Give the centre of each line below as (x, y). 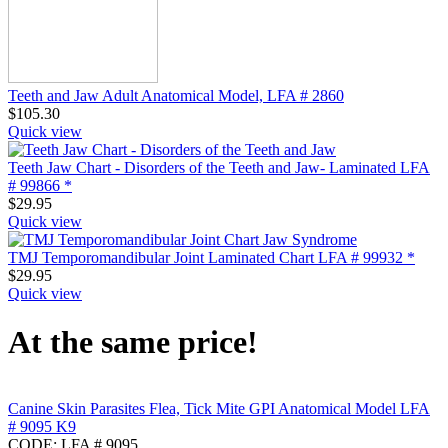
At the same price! (133, 341)
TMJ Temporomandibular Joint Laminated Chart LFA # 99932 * (211, 257)
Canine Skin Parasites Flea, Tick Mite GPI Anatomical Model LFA (219, 409)
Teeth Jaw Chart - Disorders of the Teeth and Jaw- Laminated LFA (219, 167)
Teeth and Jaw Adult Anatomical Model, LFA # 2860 (176, 95)
